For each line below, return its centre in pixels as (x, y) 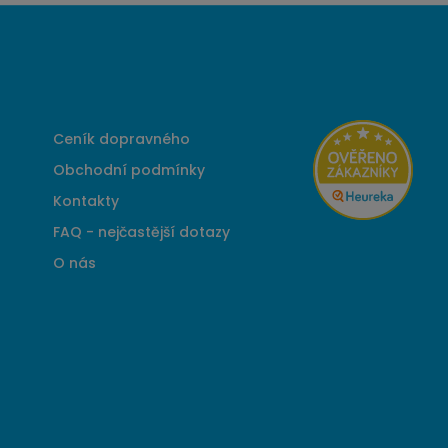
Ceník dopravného (121, 138)
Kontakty (85, 200)
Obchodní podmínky (128, 169)
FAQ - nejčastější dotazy (141, 231)
